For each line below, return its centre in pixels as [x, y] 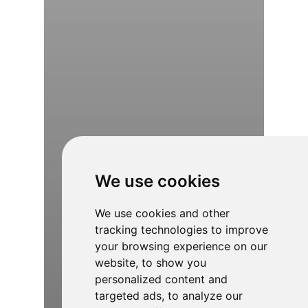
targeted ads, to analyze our [168, 296]
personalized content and [161, 279]
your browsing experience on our [181, 246]
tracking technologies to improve [181, 230]
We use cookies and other [162, 213]
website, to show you [150, 263]
